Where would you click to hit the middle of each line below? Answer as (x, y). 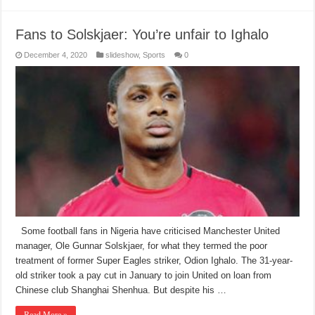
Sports (154, 54)
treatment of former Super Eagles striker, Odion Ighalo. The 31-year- (154, 261)
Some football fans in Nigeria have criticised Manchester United (148, 231)
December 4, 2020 (56, 54)
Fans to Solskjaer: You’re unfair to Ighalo (142, 34)
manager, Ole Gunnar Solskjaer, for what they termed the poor (142, 246)
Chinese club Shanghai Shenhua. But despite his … (121, 290)
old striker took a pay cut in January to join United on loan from (144, 276)
